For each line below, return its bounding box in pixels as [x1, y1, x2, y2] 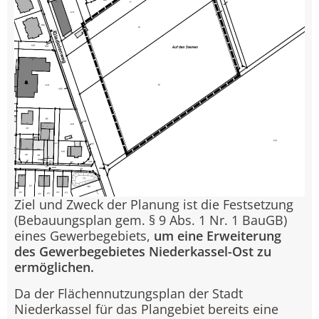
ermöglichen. [14, 258, 94, 276]
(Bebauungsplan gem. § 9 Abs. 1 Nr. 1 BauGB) [14, 211, 287, 229]
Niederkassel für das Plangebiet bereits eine [14, 300, 278, 318]
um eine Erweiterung [154, 227, 281, 245]
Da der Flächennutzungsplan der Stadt [14, 284, 243, 302]
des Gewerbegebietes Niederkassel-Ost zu [14, 243, 271, 261]
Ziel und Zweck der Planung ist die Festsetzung [14, 196, 293, 214]
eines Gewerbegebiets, [14, 227, 154, 245]
